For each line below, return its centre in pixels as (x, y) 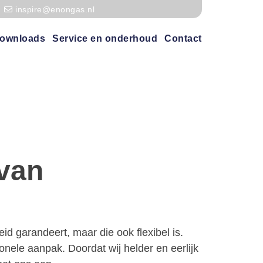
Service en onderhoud (105, 38)
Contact (183, 38)
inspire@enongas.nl (55, 9)
